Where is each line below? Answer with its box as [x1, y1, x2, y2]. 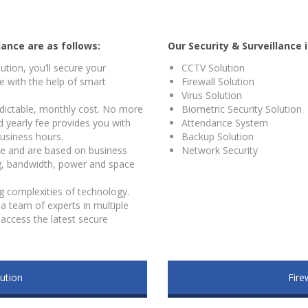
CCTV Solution [181, 61, 245, 74]
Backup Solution [181, 130, 254, 143]
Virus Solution [181, 89, 242, 102]
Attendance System [181, 116, 268, 129]
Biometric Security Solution [181, 102, 302, 115]
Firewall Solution [181, 75, 254, 88]
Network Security [181, 144, 258, 157]
